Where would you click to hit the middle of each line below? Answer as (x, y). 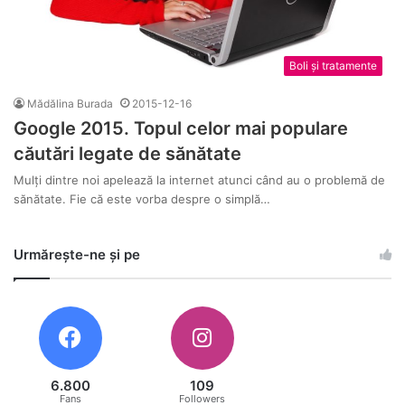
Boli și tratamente (333, 65)
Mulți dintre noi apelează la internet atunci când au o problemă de (199, 179)
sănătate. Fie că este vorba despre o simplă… (142, 198)
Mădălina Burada (70, 103)
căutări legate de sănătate (127, 153)
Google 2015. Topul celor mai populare (181, 128)
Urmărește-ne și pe (77, 254)
